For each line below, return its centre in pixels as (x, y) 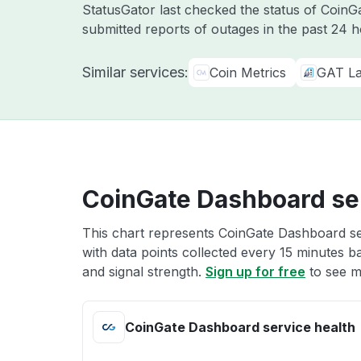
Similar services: (135, 72)
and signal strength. (144, 272)
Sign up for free (255, 272)
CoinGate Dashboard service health (240, 327)
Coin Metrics (248, 73)
